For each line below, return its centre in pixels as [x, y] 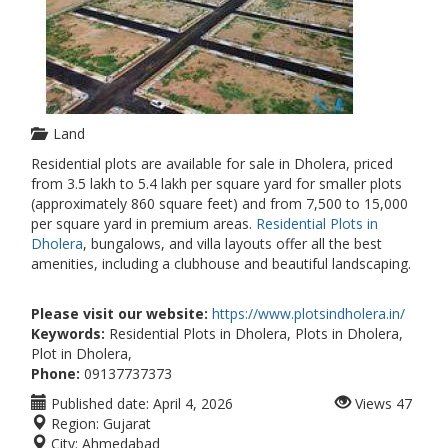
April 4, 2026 [193, 403]
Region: [73, 423]
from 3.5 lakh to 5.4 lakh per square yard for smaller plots [216, 183]
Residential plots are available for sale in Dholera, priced [212, 163]
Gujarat [127, 423]
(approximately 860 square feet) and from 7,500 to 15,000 [219, 203]
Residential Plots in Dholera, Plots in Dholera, [254, 333]
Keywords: [68, 333]
